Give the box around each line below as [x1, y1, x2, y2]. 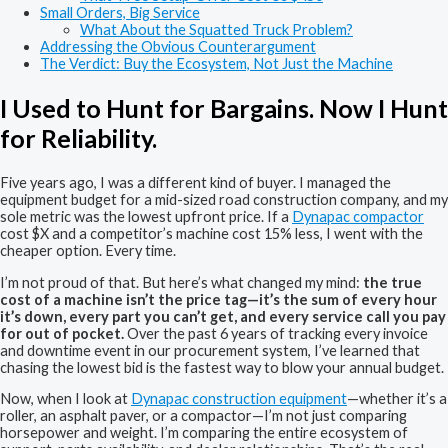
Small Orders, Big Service [40, 4, 200, 22]
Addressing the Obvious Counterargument [40, 38, 316, 56]
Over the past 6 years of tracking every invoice [124, 324, 428, 342]
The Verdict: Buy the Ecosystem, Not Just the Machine [40, 55, 393, 73]
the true [363, 273, 422, 291]
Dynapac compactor [292, 207, 424, 225]
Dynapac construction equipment [131, 390, 347, 408]
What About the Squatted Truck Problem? [80, 21, 353, 39]
